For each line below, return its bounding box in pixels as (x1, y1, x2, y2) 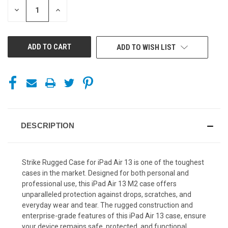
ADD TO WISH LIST (116, 42, 176, 52)
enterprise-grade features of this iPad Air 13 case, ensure (22, 211, 206, 220)
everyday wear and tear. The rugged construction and (22, 201, 193, 209)
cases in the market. (22, 168, 88, 177)
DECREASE (13, 5, 48, 15)
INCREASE (54, 5, 87, 15)
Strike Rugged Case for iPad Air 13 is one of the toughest (22, 158, 204, 166)
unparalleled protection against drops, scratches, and (22, 190, 191, 198)
